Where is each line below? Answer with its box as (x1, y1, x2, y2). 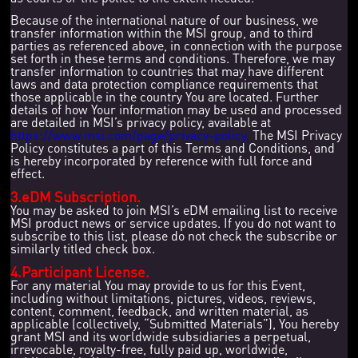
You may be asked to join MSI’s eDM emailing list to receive (10, 201, 338, 218)
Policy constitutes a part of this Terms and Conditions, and (10, 138, 336, 156)
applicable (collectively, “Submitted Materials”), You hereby (10, 314, 340, 332)
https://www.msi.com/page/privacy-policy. (10, 125, 250, 143)
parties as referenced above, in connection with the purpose (10, 36, 343, 54)
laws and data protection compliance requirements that (10, 74, 319, 92)
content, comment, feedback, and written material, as (10, 301, 309, 319)
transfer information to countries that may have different (10, 62, 324, 79)
